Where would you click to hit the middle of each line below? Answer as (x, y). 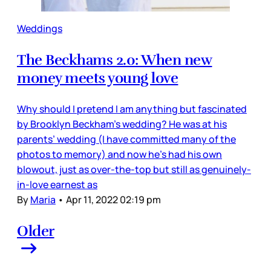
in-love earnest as (57, 185)
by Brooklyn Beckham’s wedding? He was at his (122, 124)
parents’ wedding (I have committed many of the (126, 139)
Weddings (40, 29)
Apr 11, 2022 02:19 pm (113, 200)
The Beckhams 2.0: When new (115, 60)
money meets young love (98, 78)
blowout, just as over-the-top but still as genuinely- (134, 170)
